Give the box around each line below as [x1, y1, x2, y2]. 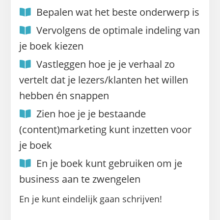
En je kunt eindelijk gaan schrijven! [19, 192, 162, 205]
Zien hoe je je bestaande [36, 107, 146, 120]
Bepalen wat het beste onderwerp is [36, 5, 199, 19]
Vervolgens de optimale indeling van [36, 23, 200, 37]
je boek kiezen [19, 39, 83, 53]
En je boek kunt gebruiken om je [36, 156, 182, 170]
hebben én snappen [19, 88, 109, 102]
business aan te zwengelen [19, 172, 140, 186]
